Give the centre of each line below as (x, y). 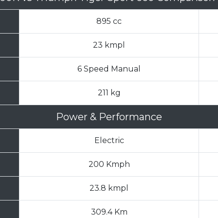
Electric (109, 141)
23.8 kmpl (109, 188)
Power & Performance (109, 117)
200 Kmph (109, 164)
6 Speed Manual (109, 69)
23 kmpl (109, 45)
